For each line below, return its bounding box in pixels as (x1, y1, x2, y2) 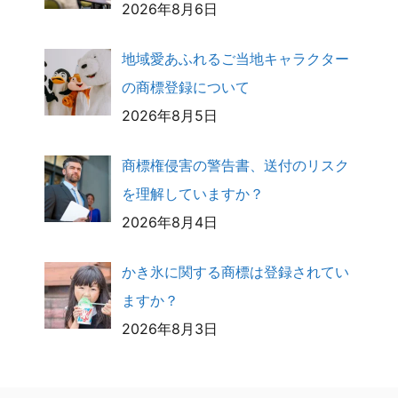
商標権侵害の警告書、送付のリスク (122, 155, 349, 174)
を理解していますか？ (122, 184, 264, 203)
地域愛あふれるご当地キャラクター (122, 49, 349, 68)
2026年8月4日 (122, 212, 218, 231)
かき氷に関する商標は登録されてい (122, 262, 349, 281)
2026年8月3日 (122, 319, 218, 338)
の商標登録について (122, 77, 250, 96)
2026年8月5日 (122, 106, 218, 124)
